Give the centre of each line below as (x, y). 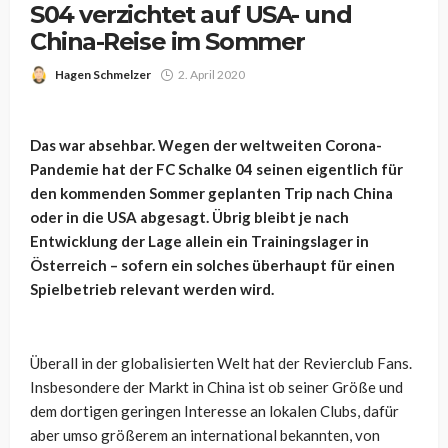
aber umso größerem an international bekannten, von (205, 435)
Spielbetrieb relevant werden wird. (152, 289)
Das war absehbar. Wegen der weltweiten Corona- (206, 145)
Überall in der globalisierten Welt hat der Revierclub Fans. (221, 363)
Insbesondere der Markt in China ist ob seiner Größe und (216, 387)
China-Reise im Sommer (167, 41)
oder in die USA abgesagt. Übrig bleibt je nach (189, 217)
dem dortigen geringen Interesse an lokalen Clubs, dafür (214, 411)
